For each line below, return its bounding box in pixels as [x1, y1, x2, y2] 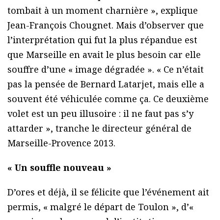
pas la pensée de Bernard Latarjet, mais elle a [7, 78, 204, 90]
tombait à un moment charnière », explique [7, 4, 198, 17]
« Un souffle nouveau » [7, 162, 111, 174]
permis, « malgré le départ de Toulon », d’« [7, 201, 193, 213]
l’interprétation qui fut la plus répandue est [7, 34, 197, 46]
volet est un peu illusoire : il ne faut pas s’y [7, 108, 193, 120]
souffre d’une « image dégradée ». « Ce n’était [7, 63, 204, 76]
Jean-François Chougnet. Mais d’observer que [7, 19, 204, 31]
